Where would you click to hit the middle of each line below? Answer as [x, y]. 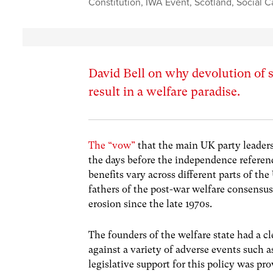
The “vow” [112, 146]
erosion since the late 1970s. [151, 204]
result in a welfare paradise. [165, 92]
